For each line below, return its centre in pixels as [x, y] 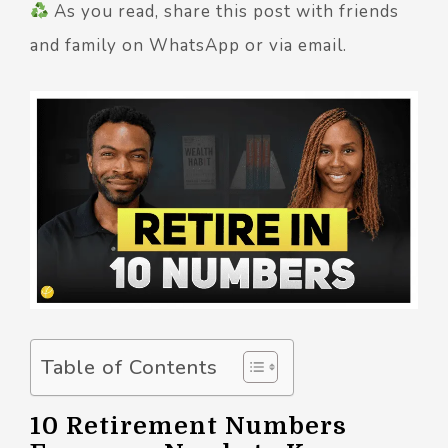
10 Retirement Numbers [188, 426]
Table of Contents [129, 367]
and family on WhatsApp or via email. [188, 45]
